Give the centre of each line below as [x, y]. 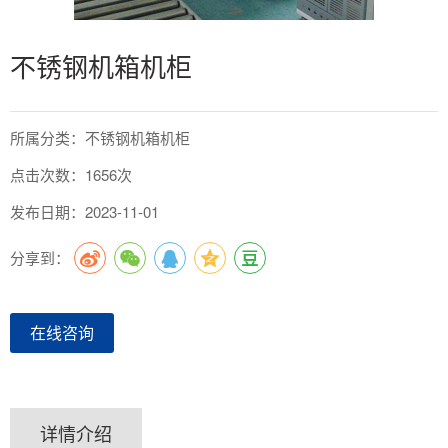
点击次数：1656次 [71, 174]
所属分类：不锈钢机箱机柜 [100, 137]
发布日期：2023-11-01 [84, 211]
